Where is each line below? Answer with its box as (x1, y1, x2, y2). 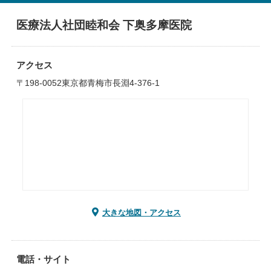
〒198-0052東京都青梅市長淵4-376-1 (16, 78, 160, 88)
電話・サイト (16, 254, 71, 264)
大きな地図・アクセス (102, 208, 181, 217)
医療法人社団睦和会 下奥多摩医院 (16, 19, 192, 31)
